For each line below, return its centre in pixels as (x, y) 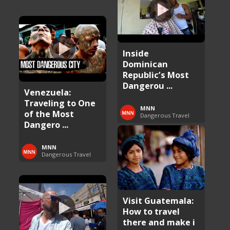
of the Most (49, 113)
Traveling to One (60, 103)
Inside (136, 53)
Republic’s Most (156, 74)
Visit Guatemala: (158, 201)
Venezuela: (48, 92)
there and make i (159, 222)
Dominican (146, 64)
